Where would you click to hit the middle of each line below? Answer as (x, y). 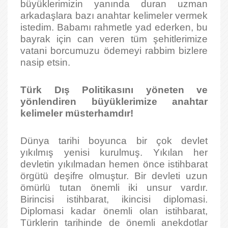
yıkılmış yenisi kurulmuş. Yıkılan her (114, 152)
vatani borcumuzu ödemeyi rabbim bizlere (114, 51)
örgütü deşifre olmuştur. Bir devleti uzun (114, 176)
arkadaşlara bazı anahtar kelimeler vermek (114, 16)
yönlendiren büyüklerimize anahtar (114, 102)
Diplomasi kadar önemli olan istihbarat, (114, 211)
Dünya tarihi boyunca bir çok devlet (114, 141)
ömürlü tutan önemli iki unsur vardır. (114, 188)
